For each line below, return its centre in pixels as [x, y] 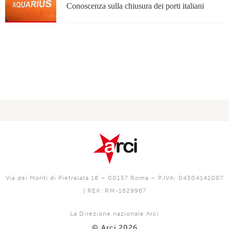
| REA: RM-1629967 [114, 191]
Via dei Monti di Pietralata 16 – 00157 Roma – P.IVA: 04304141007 [114, 178]
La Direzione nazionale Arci [114, 214]
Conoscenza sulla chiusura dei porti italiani [135, 6]
